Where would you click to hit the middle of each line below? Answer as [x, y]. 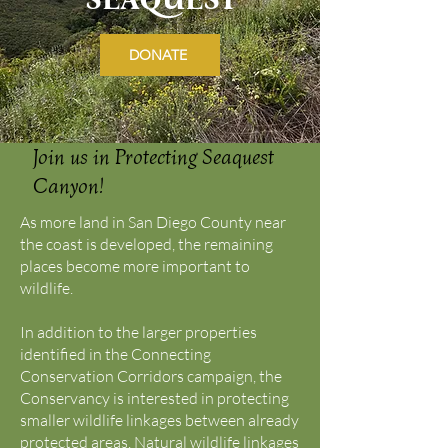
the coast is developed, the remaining [146, 244]
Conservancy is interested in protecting [154, 398]
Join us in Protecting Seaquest [153, 157]
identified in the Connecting [115, 354]
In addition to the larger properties [138, 332]
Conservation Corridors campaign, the [151, 376]
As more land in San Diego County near [153, 222]
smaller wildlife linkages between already [159, 420]
